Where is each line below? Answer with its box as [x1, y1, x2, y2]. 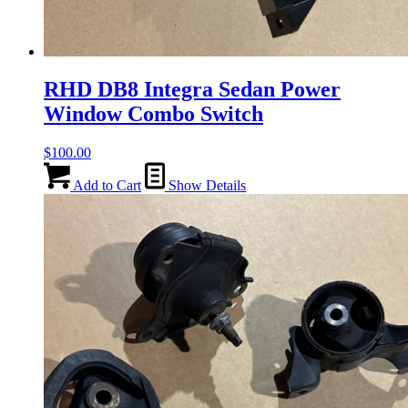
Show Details [165, 178, 246, 194]
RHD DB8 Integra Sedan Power [44, 77, 341, 102]
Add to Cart [70, 178, 141, 194]
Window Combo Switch [44, 102, 263, 127]
